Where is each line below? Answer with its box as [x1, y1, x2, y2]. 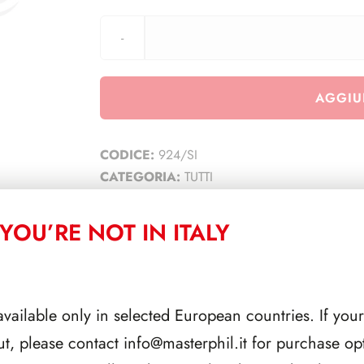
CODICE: [99, 145, 158, 164]
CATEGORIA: [99, 167, 184, 186]
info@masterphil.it [123, 331, 247, 355]
